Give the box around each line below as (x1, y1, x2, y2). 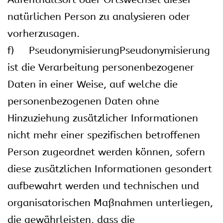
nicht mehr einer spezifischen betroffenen (7, 129, 200, 141)
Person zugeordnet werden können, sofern (7, 146, 205, 158)
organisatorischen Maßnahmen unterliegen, (7, 197, 213, 209)
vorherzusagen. (7, 28, 80, 39)
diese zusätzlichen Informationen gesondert (7, 163, 212, 175)
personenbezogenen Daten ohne (7, 96, 159, 107)
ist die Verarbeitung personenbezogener (7, 62, 194, 73)
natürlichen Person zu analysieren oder (7, 11, 190, 22)
